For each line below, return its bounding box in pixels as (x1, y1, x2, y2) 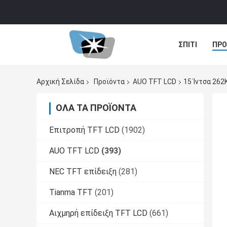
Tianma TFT (49, 187, 93, 198)
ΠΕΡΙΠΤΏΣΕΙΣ (178, 63, 224, 71)
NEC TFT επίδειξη (49, 167, 117, 177)
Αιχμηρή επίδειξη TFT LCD (49, 208, 147, 218)
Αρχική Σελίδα (36, 78, 84, 86)
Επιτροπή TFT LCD (49, 125, 120, 135)
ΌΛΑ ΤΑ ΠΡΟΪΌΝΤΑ (56, 102, 136, 113)
